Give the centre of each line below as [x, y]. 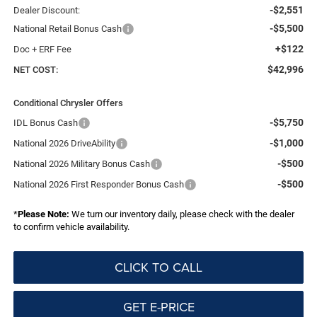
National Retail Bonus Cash [67, 28]
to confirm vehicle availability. [71, 226]
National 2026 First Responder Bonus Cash [98, 184]
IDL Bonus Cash [45, 122]
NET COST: [35, 69]
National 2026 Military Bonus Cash [81, 163]
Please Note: [43, 214]
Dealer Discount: [46, 10]
